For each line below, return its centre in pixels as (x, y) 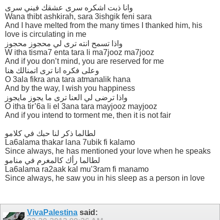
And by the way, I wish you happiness (70, 88)
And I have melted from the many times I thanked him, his (104, 25)
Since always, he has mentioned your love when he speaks (108, 151)
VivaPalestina (52, 213)
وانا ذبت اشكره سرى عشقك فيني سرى (69, 7)
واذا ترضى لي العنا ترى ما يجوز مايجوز (66, 97)
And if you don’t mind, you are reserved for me (84, 61)
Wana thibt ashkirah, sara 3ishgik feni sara (78, 16)
